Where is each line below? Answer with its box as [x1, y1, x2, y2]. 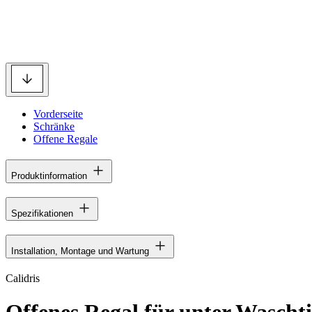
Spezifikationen [11, 208, 73, 219]
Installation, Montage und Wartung [11, 245, 149, 256]
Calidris [6, 272, 40, 284]
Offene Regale [33, 133, 97, 145]
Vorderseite [33, 108, 83, 120]
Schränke [33, 120, 75, 132]
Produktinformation [11, 170, 87, 181]
